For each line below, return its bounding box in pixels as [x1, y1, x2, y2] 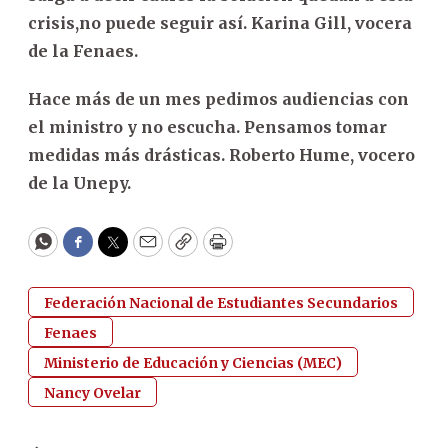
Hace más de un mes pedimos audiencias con [28, 88, 409, 109]
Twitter [111, 239, 179, 263]
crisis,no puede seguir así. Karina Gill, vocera [28, 12, 412, 33]
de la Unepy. [28, 172, 131, 193]
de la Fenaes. [28, 40, 138, 61]
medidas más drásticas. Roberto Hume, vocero [28, 144, 415, 165]
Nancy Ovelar [44, 383, 141, 402]
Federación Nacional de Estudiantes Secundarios [44, 293, 398, 312]
